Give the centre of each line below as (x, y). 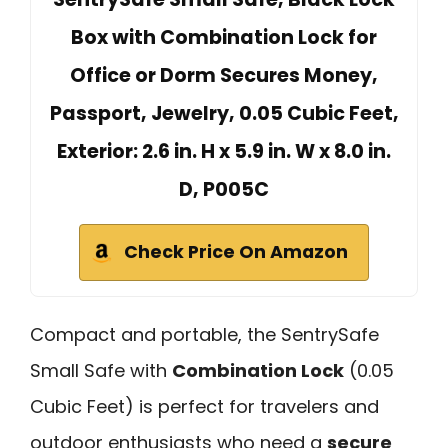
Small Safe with (101, 371)
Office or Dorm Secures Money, (224, 76)
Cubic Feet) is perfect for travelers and (204, 407)
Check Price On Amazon (236, 252)
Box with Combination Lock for (224, 38)
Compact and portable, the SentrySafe (204, 335)
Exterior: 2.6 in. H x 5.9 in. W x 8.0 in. (224, 152)
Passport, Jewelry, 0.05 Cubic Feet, (224, 114)
